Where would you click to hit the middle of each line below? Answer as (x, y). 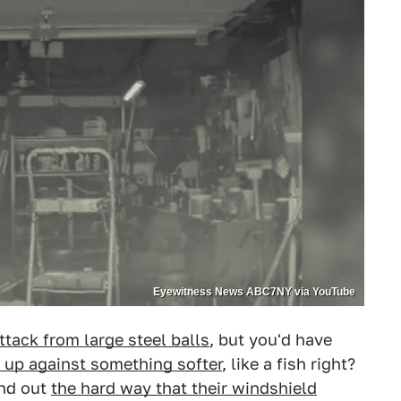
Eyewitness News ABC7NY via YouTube (254, 292)
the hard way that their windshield (184, 388)
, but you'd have (271, 340)
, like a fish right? (289, 364)
